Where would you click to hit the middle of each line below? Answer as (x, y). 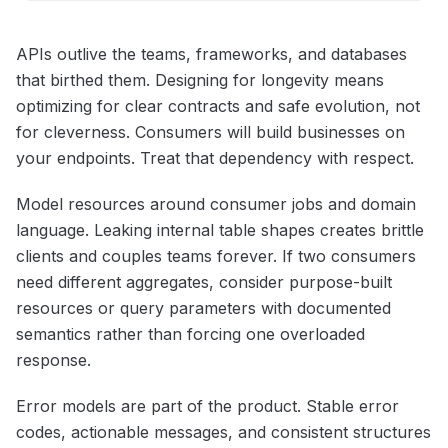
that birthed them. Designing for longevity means (200, 80)
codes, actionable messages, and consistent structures (223, 432)
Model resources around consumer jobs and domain (216, 204)
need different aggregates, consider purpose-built (204, 282)
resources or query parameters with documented (203, 308)
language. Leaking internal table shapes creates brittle (220, 230)
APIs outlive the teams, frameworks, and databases (211, 54)
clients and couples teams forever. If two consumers (216, 256)
